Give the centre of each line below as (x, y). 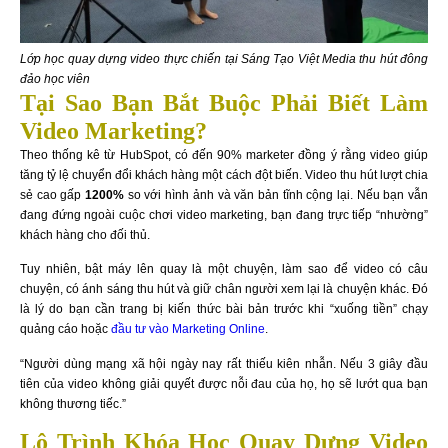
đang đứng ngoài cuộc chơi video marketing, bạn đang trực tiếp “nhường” (224, 214)
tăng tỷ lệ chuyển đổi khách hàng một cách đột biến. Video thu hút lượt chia (224, 174)
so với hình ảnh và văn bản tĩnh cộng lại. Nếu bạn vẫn (276, 194)
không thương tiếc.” (73, 403)
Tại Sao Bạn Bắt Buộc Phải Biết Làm (224, 102)
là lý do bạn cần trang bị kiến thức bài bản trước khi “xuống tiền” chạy (224, 309)
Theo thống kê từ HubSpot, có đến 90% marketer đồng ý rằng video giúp (224, 154)
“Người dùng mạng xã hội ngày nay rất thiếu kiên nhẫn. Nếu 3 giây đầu (224, 363)
